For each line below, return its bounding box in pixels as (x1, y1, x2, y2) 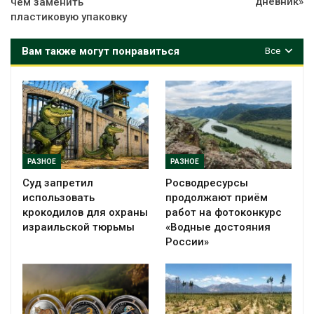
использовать (22, 191, 95, 204)
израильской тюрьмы (22, 220, 135, 233)
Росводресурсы (165, 176, 248, 189)
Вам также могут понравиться (22, 44, 179, 57)
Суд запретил (22, 176, 93, 189)
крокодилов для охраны (22, 205, 148, 219)
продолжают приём (165, 191, 268, 204)
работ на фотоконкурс (165, 205, 282, 219)
